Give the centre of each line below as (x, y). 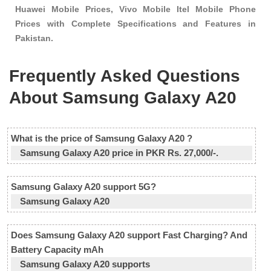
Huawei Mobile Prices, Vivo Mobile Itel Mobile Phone (135, 9)
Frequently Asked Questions (125, 76)
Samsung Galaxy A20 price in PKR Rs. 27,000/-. (119, 152)
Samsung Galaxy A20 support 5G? (83, 186)
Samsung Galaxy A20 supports (85, 264)
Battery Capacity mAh (57, 249)
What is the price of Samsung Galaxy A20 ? (102, 138)
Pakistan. (34, 38)
